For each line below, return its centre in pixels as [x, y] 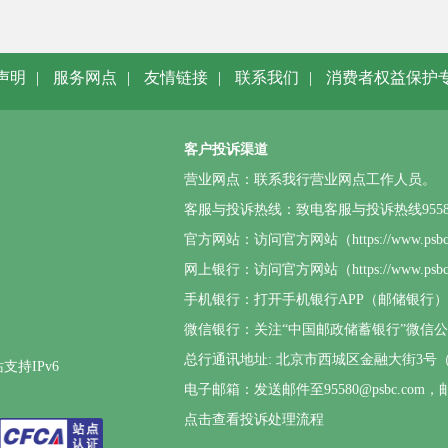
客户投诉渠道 [226, 149]
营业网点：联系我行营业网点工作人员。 [310, 179]
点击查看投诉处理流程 [254, 419]
